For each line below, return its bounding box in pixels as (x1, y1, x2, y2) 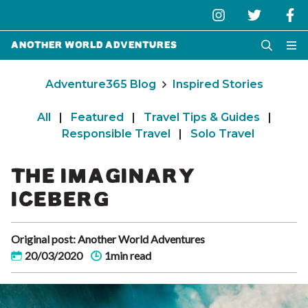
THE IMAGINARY (11, 168, 196, 184)
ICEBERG (11, 192, 109, 207)
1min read (104, 249, 151, 262)
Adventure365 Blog (45, 78, 156, 91)
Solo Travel (190, 127, 254, 140)
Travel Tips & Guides (143, 111, 260, 124)
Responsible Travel (62, 127, 170, 140)
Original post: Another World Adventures (11, 232, 205, 245)
